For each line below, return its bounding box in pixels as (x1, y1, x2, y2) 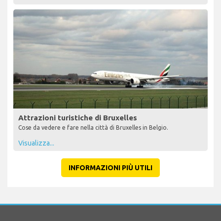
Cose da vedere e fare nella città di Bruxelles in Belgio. (18, 124, 168, 131)
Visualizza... (18, 139, 54, 147)
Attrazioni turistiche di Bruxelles (18, 113, 137, 122)
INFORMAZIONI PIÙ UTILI (69, 163, 152, 172)
